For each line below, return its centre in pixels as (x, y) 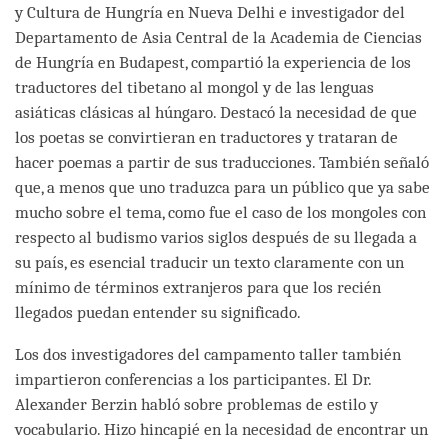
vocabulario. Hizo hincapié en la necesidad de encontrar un (221, 429)
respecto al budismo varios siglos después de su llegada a (216, 237)
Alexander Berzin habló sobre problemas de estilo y (196, 404)
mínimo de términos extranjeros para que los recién (198, 287)
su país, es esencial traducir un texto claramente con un (209, 262)
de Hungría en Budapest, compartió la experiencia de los (213, 62)
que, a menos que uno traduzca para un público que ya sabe (222, 187)
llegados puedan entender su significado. (158, 312)
